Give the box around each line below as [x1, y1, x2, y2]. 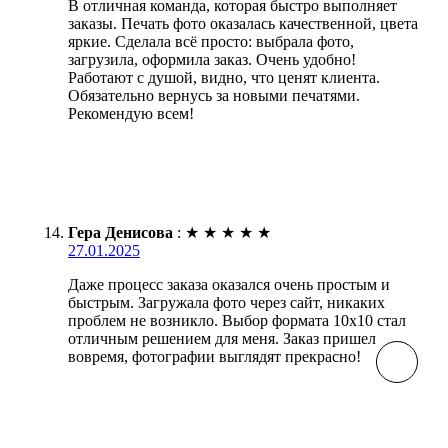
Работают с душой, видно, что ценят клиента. [68, 68, 380, 86]
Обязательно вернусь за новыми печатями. [68, 86, 360, 104]
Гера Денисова [68, 223, 173, 241]
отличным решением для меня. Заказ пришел [68, 329, 376, 347]
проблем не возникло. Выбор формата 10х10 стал [68, 311, 406, 329]
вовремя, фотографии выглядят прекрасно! [68, 347, 361, 365]
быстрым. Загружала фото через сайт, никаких [68, 293, 385, 311]
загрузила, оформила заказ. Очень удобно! [68, 50, 356, 68]
